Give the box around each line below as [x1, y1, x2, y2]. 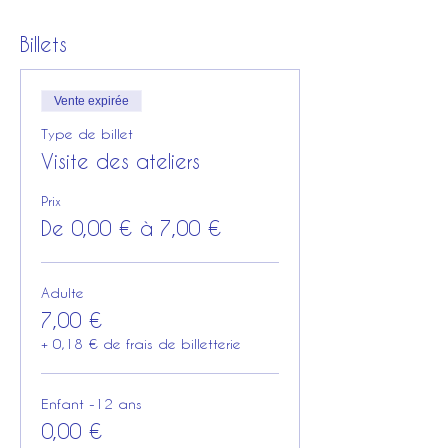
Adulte [41, 284, 84, 301]
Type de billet [41, 125, 133, 142]
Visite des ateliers [41, 149, 200, 173]
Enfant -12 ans [41, 395, 142, 412]
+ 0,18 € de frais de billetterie [41, 335, 241, 352]
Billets [20, 32, 67, 56]
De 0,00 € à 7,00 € [41, 216, 222, 240]
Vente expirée [54, 94, 129, 108]
